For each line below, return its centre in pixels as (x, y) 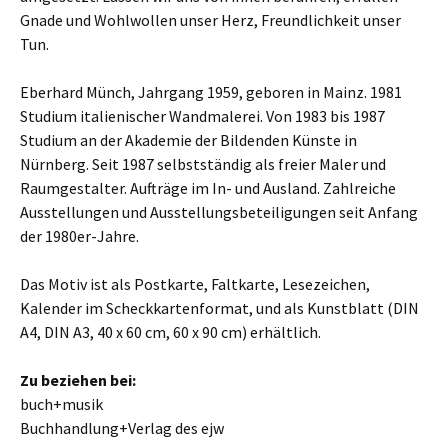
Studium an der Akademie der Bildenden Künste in (188, 140)
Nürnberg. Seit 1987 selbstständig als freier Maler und (203, 164)
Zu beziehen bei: (78, 380)
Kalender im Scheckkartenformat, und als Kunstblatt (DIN (219, 308)
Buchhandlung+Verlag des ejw (122, 428)
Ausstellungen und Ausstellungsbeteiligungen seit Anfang (219, 212)
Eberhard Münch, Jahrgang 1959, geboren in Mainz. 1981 (211, 92)
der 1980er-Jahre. (79, 236)
